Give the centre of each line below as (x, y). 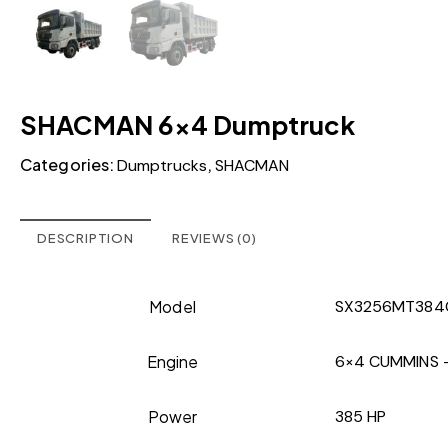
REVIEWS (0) (214, 237)
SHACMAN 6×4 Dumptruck (187, 124)
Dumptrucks (162, 165)
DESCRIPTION (85, 237)
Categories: (69, 164)
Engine (172, 361)
